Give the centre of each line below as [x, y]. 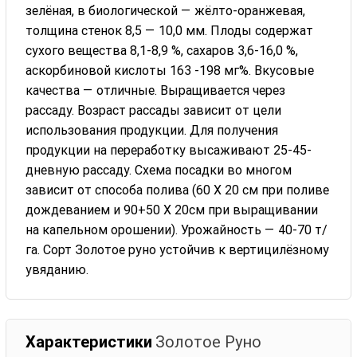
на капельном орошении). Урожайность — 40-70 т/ [177, 229]
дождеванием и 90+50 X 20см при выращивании [172, 210]
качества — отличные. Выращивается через [156, 90]
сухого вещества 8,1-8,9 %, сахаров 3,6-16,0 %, [162, 50]
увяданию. [57, 269]
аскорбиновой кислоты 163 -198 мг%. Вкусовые [170, 70]
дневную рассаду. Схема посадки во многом [159, 170]
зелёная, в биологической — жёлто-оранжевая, [166, 10]
